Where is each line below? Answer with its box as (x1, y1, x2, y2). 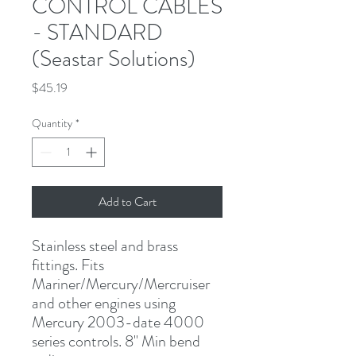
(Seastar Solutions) (32, 42, 195, 75)
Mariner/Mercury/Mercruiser (32, 272, 210, 296)
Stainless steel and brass (32, 234, 178, 257)
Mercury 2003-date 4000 (32, 310, 204, 334)
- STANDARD (32, 16, 163, 48)
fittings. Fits (32, 253, 104, 277)
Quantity (32, 114, 72, 131)
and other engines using (32, 291, 176, 315)
